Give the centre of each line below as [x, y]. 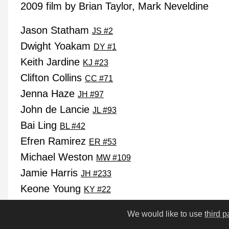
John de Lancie [56, 109]
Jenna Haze [49, 93]
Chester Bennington [67, 204]
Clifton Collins [53, 77]
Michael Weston [58, 157]
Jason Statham [56, 30]
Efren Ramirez [55, 141]
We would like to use [166, 214]
